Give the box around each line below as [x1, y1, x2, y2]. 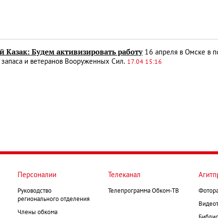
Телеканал [108, 171, 141, 179]
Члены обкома [18, 209, 57, 216]
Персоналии [18, 171, 56, 179]
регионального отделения [18, 196, 90, 202]
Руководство [18, 188, 52, 194]
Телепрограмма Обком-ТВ [108, 188, 179, 194]
